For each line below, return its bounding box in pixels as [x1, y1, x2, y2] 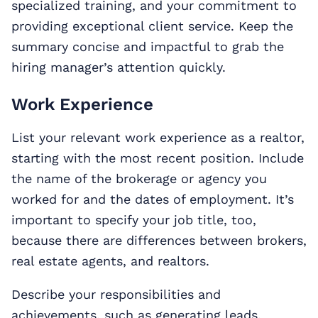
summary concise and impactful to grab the [11, 39, 284, 55]
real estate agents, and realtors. [11, 253, 209, 269]
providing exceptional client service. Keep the [11, 18, 293, 34]
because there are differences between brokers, [11, 233, 307, 248]
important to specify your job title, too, [11, 212, 256, 228]
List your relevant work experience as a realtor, [11, 130, 305, 146]
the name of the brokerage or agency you [11, 171, 267, 187]
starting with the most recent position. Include [11, 150, 304, 166]
